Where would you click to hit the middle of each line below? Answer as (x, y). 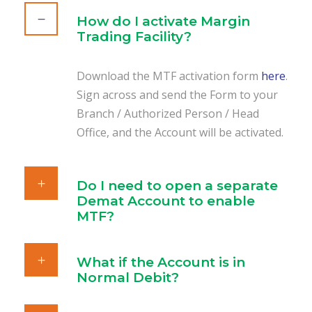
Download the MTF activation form (169, 76)
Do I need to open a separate (177, 186)
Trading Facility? (134, 37)
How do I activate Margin (163, 21)
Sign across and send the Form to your (177, 95)
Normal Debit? (128, 278)
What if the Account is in (161, 262)
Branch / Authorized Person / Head (168, 114)
